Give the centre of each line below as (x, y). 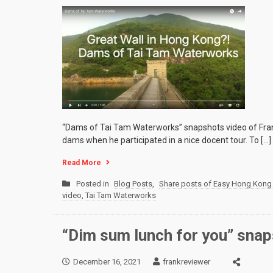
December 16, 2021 (107, 261)
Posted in (94, 184)
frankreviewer (186, 261)
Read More (82, 163)
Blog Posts (133, 184)
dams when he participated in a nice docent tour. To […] (167, 140)
